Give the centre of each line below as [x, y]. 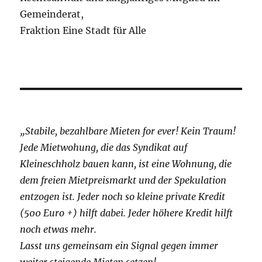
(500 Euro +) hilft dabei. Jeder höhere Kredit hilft [127, 213]
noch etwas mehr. [58, 230]
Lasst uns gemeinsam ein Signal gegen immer [119, 246]
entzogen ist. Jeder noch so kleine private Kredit [123, 197]
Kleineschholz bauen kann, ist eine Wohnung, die [126, 164]
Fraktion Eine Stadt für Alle [83, 31]
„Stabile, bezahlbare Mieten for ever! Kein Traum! [128, 131]
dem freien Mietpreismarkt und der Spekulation [123, 180]
